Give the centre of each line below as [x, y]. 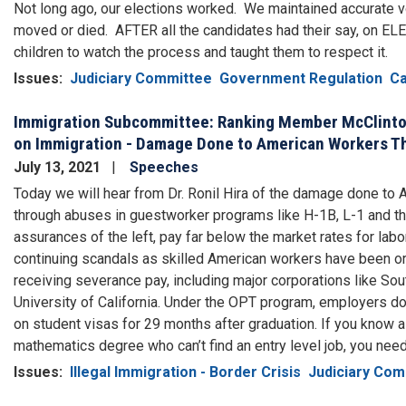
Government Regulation [301, 79]
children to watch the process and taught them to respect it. [203, 53]
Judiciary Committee [141, 79]
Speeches [164, 167]
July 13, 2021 [59, 167]
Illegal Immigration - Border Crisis [185, 372]
